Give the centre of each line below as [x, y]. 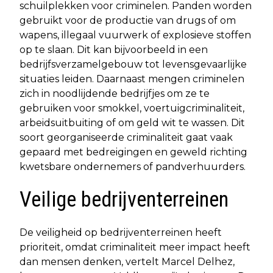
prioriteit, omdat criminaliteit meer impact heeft [135, 247]
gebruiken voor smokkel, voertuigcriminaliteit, [132, 108]
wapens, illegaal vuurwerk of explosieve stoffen [135, 35]
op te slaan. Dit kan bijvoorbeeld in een [114, 49]
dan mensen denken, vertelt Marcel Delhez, [127, 261]
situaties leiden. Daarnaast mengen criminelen [132, 79]
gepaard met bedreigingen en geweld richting [133, 152]
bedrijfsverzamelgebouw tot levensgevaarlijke [133, 64]
